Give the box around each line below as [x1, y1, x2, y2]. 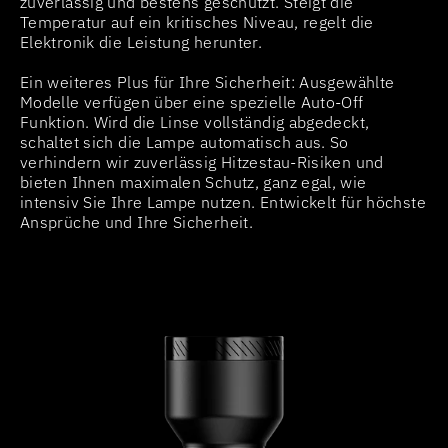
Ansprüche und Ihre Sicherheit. [20, 211, 254, 232]
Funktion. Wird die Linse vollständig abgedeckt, [20, 111, 370, 132]
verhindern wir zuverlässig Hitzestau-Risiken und [20, 151, 384, 172]
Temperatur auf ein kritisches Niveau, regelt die [20, 11, 374, 32]
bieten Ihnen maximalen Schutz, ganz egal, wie [20, 171, 367, 192]
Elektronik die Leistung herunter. [20, 31, 263, 52]
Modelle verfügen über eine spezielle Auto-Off [20, 91, 364, 112]
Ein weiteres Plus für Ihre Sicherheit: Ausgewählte [20, 71, 395, 92]
